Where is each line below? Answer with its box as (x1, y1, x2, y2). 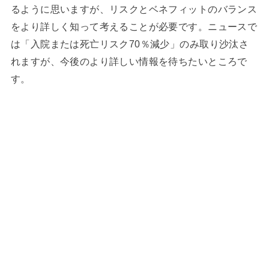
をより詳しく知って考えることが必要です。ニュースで (10, 21, 258, 32)
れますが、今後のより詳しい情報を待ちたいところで (10, 56, 247, 67)
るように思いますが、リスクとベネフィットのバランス (10, 4, 258, 15)
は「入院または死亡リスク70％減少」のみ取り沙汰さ (10, 38, 249, 50)
